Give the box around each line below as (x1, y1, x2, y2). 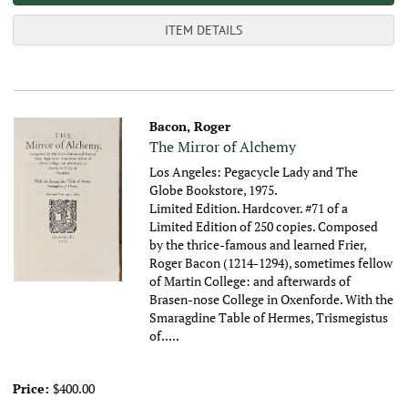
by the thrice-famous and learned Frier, (149, 236, 367, 254)
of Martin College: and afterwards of (149, 272, 352, 291)
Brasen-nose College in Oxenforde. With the (149, 291, 394, 309)
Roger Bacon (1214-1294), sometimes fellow (149, 254, 393, 272)
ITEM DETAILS (165, 22, 242, 39)
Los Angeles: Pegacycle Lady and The (149, 163, 359, 181)
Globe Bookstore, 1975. (149, 181, 279, 199)
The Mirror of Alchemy (149, 137, 297, 158)
